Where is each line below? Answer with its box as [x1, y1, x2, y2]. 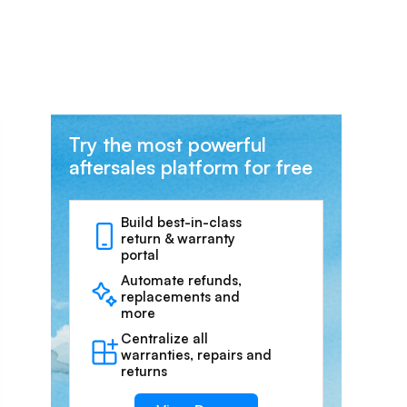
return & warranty [121, 230, 235, 247]
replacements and [121, 288, 240, 305]
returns [121, 362, 167, 380]
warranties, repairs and [121, 346, 272, 363]
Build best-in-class [121, 213, 242, 231]
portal [121, 246, 159, 263]
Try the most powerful [69, 132, 266, 156]
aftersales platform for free [69, 154, 313, 179]
